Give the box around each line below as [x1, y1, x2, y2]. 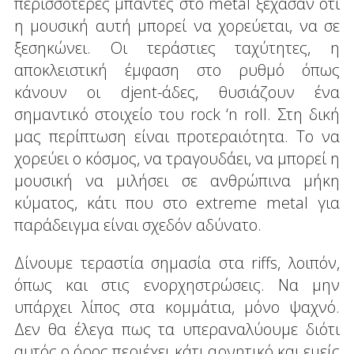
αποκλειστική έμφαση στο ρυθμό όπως [13, 58, 341, 81]
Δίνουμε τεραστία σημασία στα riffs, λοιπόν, [13, 251, 341, 273]
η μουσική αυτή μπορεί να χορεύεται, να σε [13, 14, 341, 36]
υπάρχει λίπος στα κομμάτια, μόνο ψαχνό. [13, 296, 341, 318]
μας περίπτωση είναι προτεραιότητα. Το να [13, 125, 341, 147]
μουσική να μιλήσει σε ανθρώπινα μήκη [13, 169, 341, 191]
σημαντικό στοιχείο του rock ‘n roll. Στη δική [13, 103, 341, 125]
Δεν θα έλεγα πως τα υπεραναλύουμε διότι [13, 318, 341, 340]
